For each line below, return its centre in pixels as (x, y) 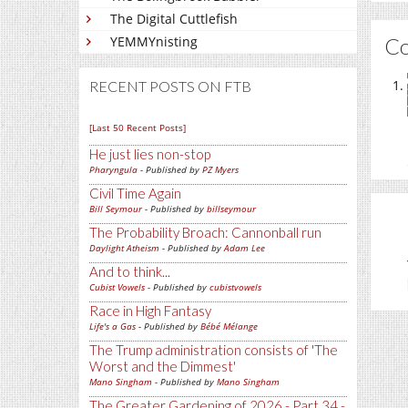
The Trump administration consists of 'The (214, 350)
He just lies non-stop (150, 154)
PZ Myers (220, 170)
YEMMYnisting (154, 42)
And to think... (130, 272)
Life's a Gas (112, 326)
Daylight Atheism (124, 248)
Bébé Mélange (229, 326)
